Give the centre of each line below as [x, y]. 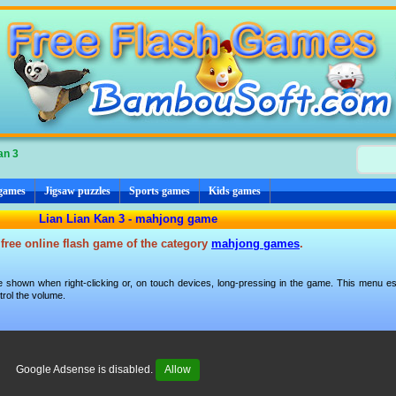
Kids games [235, 190]
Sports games [160, 190]
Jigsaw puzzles [77, 190]
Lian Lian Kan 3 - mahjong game [128, 218]
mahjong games [255, 243]
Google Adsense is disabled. [86, 369]
